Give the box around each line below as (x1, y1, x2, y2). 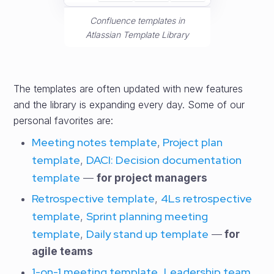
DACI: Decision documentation (86, 153, 242, 167)
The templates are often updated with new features (13, 83, 243, 95)
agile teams (32, 245, 94, 257)
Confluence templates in (89, 15, 185, 26)
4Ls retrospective (161, 191, 253, 206)
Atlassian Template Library (85, 29, 189, 40)
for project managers (97, 172, 208, 184)
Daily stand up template (86, 227, 209, 241)
